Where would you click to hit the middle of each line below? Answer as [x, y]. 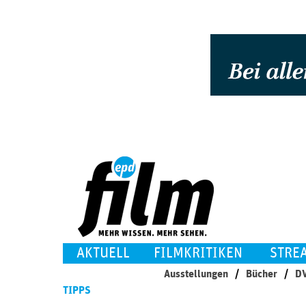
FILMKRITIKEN [198, 253]
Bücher [262, 274]
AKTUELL [103, 253]
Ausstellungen [196, 274]
